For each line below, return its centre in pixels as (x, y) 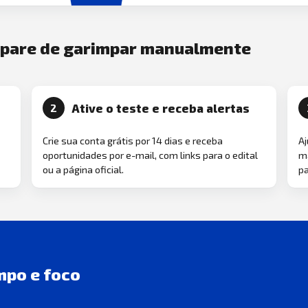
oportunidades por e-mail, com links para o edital (150, 155)
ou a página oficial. (83, 170)
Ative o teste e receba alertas (160, 108)
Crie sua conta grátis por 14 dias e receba (133, 141)
